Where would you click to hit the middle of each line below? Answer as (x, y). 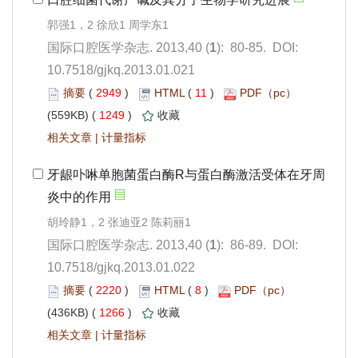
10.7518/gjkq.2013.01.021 (121, 70)
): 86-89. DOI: (257, 245)
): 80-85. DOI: (257, 48)
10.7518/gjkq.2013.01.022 (121, 268)
